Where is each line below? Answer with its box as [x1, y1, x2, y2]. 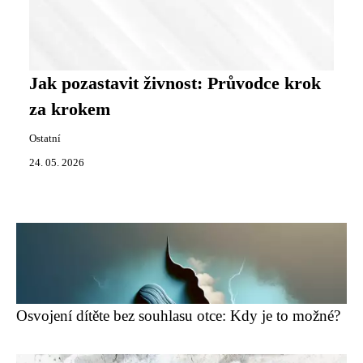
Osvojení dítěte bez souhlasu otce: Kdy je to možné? [16, 307, 340, 324]
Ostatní [29, 133, 61, 144]
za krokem [29, 100, 110, 119]
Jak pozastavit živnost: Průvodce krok [29, 74, 321, 93]
